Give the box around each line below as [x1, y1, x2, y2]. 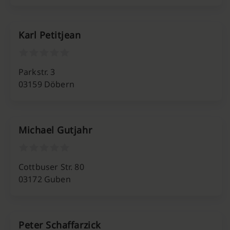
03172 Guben [18, 174, 71, 185]
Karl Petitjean [18, 29, 81, 41]
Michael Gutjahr [18, 124, 92, 136]
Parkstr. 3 [18, 66, 55, 78]
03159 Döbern [18, 79, 74, 90]
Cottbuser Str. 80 [18, 161, 84, 172]
